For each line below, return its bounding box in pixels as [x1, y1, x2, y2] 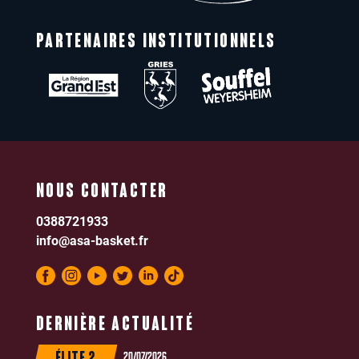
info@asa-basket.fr [35, 232, 148, 249]
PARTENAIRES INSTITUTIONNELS [35, 32, 276, 52]
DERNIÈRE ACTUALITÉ [35, 316, 194, 336]
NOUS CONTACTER [35, 183, 168, 203]
